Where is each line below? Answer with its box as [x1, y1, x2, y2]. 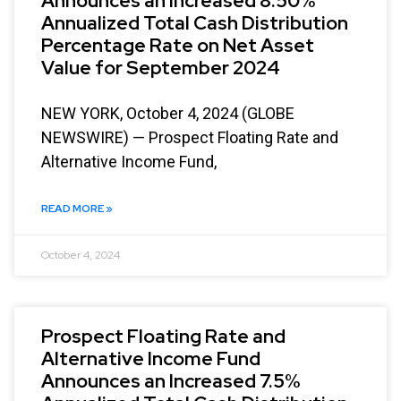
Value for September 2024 [41, 55, 280, 80]
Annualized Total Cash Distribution [41, 10, 348, 35]
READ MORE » [41, 200, 113, 216]
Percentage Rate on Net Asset [41, 32, 314, 57]
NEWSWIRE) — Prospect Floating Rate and [41, 127, 338, 147]
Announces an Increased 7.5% [41, 368, 300, 393]
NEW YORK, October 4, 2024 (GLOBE [41, 103, 294, 123]
